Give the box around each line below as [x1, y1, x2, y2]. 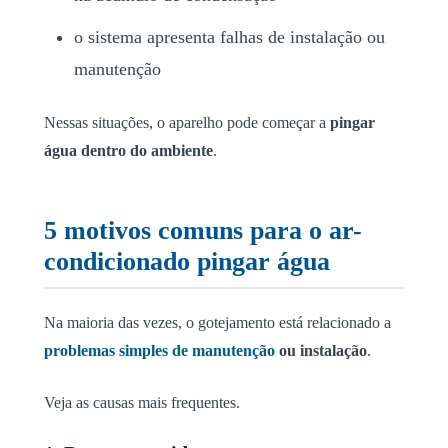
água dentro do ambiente [44, 141, 213, 159]
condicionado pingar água [44, 246, 330, 276]
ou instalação [275, 341, 367, 359]
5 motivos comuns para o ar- [44, 215, 362, 245]
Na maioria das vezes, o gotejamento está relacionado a [44, 313, 391, 331]
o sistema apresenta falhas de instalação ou [74, 26, 385, 47]
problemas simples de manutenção [44, 341, 275, 359]
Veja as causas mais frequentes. [44, 393, 240, 411]
